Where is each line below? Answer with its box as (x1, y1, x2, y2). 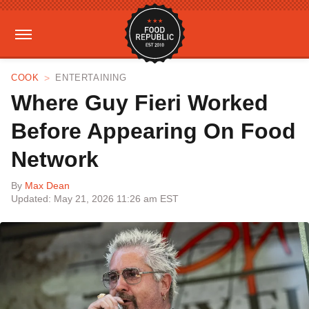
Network (11, 147, 99, 172)
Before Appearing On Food (11, 119, 296, 143)
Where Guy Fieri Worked (11, 90, 268, 115)
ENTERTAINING (55, 72, 127, 83)
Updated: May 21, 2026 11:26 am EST (11, 193, 179, 204)
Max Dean (25, 180, 70, 191)
